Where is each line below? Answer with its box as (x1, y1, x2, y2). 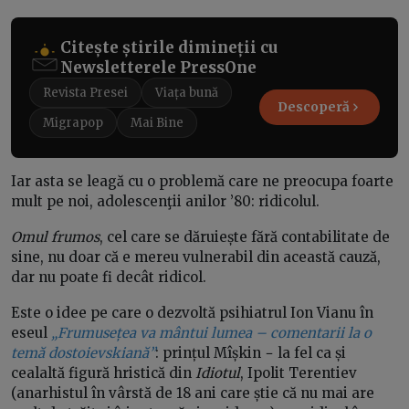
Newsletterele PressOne (60, 57, 257, 78)
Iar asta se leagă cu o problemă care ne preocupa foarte (11, 172, 393, 190)
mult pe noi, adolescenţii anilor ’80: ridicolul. (11, 192, 320, 210)
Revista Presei (43, 84, 128, 100)
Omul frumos (11, 227, 100, 246)
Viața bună (155, 84, 218, 100)
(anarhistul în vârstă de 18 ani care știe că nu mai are (11, 383, 374, 402)
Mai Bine (131, 114, 184, 131)
